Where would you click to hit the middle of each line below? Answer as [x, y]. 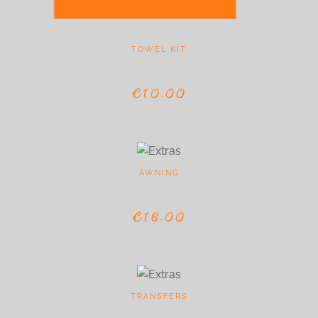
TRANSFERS [159, 296]
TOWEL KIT [159, 49]
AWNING [159, 172]
